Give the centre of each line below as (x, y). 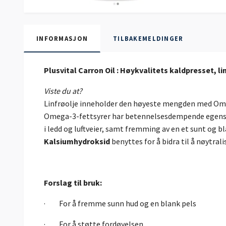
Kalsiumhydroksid (78, 142)
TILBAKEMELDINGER (148, 39)
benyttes (127, 142)
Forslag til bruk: (73, 183)
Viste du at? (63, 91)
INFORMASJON (62, 39)
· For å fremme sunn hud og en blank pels (120, 204)
